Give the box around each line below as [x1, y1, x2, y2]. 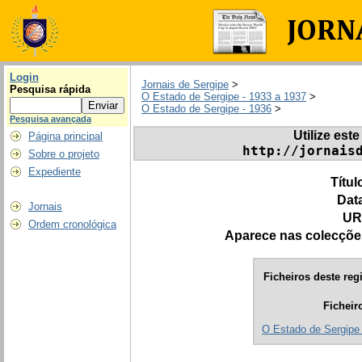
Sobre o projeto [28, 148, 99, 160]
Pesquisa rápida [10, 83, 90, 95]
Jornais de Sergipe [141, 78, 229, 91]
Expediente [28, 166, 81, 178]
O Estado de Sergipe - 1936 [141, 103, 271, 116]
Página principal [28, 130, 103, 142]
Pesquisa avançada [10, 114, 91, 124]
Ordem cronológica [28, 218, 116, 230]
